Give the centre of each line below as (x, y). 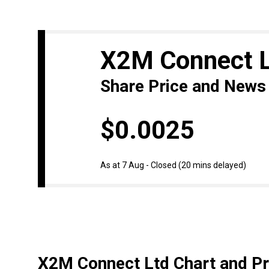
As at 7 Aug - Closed (138, 165)
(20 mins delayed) (212, 165)
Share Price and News (183, 86)
